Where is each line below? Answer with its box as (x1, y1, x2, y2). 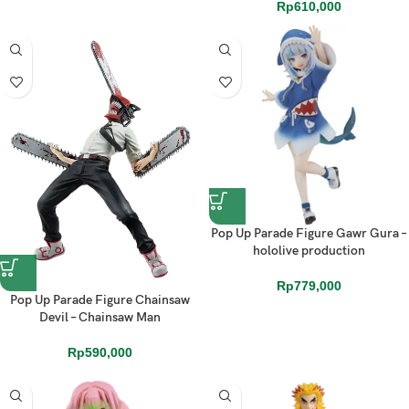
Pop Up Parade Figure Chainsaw (10, 292, 190, 308)
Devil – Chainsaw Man (39, 309, 161, 325)
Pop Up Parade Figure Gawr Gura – (211, 225, 407, 242)
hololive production (253, 243, 365, 259)
